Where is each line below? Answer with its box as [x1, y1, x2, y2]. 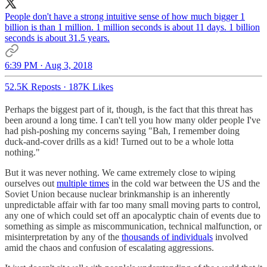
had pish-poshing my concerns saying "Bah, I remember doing [5, 125, 240, 136]
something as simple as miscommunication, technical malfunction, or [5, 221, 262, 231]
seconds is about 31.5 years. [5, 32, 110, 43]
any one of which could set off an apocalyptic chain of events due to [5, 210, 260, 221]
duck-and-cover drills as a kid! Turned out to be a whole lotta [5, 136, 234, 147]
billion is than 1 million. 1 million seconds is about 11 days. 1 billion [5, 21, 260, 32]
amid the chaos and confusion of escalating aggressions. [5, 242, 214, 253]
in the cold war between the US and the [109, 178, 260, 188]
